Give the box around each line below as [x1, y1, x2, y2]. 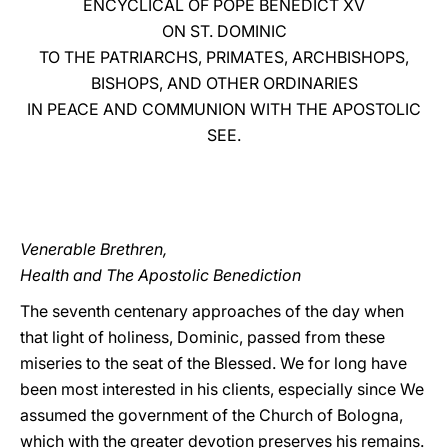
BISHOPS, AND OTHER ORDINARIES [90, 73, 358, 93]
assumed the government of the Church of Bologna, [20, 405, 403, 425]
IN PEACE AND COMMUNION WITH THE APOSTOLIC [27, 99, 421, 119]
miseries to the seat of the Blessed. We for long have [20, 353, 407, 373]
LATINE [317, 24, 369, 43]
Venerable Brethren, [20, 239, 167, 259]
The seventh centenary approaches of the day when [20, 301, 404, 321]
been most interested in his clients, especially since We [20, 379, 424, 399]
